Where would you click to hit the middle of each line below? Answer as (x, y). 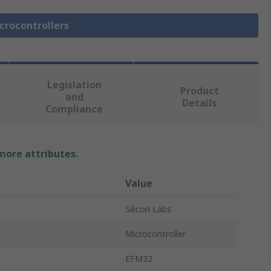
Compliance (74, 109)
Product (199, 91)
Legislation (74, 85)
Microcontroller (155, 234)
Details (200, 103)
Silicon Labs (148, 209)
